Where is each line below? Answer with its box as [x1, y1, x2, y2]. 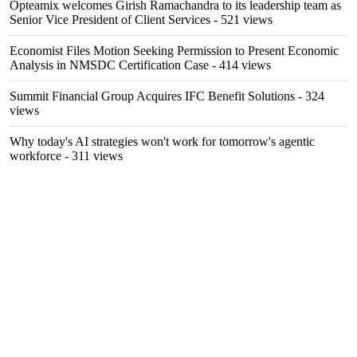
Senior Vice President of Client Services [10, 13, 210, 26]
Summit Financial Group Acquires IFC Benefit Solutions [10, 89, 295, 103]
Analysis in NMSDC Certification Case [10, 58, 209, 72]
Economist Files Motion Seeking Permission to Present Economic [10, 44, 339, 57]
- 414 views [209, 58, 271, 72]
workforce [10, 149, 61, 163]
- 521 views [210, 13, 273, 26]
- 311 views [61, 149, 123, 163]
